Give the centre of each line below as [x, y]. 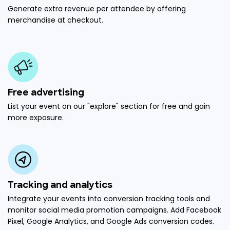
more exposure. [36, 117]
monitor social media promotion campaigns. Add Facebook [114, 210]
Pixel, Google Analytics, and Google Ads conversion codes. [111, 221]
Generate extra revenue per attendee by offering [97, 8]
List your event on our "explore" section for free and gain [109, 106]
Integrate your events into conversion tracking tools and [109, 198]
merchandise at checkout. [55, 20]
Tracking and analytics [60, 185]
